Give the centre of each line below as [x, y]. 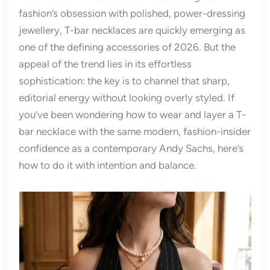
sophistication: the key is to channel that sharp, [124, 81]
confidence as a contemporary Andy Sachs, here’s [131, 148]
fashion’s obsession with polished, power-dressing [132, 13]
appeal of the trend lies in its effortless [105, 64]
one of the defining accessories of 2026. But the [127, 47]
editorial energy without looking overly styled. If [127, 98]
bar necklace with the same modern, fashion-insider [135, 131]
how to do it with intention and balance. [108, 165]
